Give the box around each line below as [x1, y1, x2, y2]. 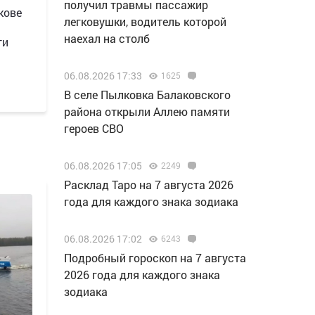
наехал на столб [64, 31, 150, 46]
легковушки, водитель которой [64, 14, 226, 29]
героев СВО [64, 121, 124, 136]
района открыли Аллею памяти [64, 104, 230, 119]
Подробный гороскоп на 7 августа [64, 250, 246, 265]
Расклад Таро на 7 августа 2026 [64, 177, 233, 192]
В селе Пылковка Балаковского [64, 87, 231, 102]
